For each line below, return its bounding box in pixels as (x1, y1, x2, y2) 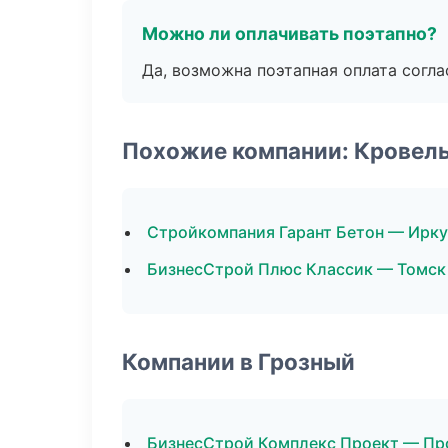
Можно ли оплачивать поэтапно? (142, 23, 437, 44)
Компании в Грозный (122, 348, 355, 375)
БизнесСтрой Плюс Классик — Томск (147, 259, 446, 279)
